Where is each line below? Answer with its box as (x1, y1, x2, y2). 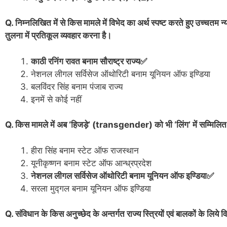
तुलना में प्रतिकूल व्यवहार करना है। (5, 30, 116, 41)
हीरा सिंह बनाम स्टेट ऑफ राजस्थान (31, 145, 139, 156)
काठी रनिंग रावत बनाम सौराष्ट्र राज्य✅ (31, 56, 147, 66)
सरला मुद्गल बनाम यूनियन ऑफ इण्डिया (31, 183, 154, 194)
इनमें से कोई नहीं (31, 94, 82, 104)
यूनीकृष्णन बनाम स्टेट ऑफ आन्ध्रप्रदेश (31, 158, 154, 168)
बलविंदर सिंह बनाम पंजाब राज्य (31, 81, 123, 92)
